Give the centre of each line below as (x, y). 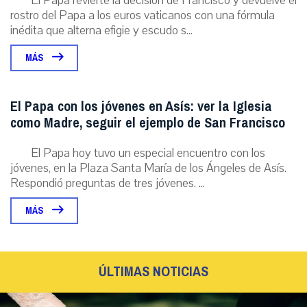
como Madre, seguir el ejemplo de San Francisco (148, 123)
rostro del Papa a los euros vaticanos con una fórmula (143, 15)
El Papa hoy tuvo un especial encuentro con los (148, 153)
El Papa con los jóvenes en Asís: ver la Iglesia (141, 107)
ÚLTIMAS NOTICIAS (153, 272)
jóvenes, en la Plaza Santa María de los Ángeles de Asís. (148, 168)
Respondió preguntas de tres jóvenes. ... (108, 183)
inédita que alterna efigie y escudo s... (101, 30)
